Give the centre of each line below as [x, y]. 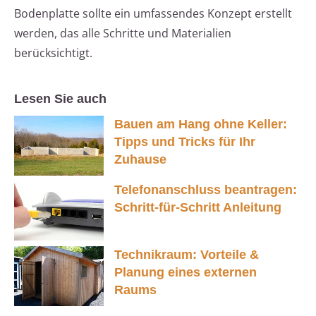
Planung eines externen [186, 273]
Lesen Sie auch [60, 99]
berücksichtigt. [53, 53]
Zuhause [140, 160]
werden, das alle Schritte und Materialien [123, 34]
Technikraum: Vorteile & [187, 255]
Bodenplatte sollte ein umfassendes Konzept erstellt [153, 14]
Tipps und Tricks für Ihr [185, 142]
